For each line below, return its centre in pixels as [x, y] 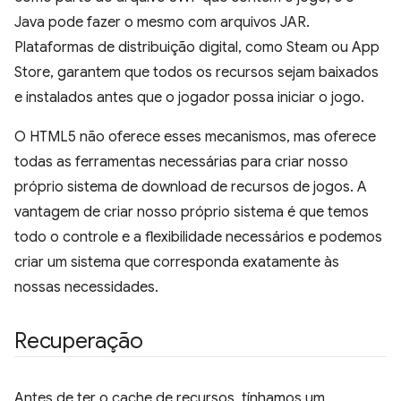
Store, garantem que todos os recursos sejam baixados [196, 73]
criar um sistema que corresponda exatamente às [177, 262]
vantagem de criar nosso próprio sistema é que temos [192, 212]
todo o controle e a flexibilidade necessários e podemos [198, 237]
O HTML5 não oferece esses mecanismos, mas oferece [195, 137]
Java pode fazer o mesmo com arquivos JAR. [162, 22]
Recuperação [79, 341]
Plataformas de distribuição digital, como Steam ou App [197, 47]
